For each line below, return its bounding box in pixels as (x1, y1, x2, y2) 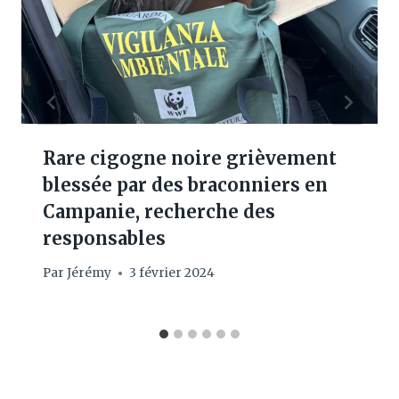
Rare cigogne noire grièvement (43, 146, 337, 169)
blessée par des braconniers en (43, 173, 328, 196)
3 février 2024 (129, 265, 216, 281)
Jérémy (67, 265, 112, 281)
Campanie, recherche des (43, 199, 275, 223)
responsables (43, 226, 166, 249)
